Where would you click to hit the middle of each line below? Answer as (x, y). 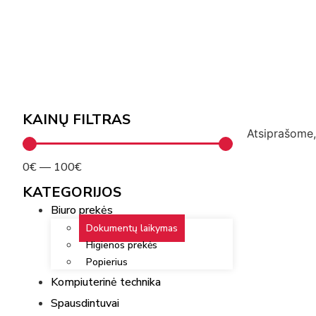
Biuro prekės (82, 211)
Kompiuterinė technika (106, 282)
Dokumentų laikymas (132, 229)
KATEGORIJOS (72, 193)
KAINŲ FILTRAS (77, 120)
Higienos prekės (122, 245)
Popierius (107, 262)
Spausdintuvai (85, 304)
